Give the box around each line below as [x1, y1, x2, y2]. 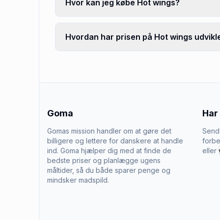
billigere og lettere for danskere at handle [47, 137, 183, 145]
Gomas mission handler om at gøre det [47, 127, 171, 135]
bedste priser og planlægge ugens [47, 156, 161, 165]
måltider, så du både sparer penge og [47, 166, 170, 174]
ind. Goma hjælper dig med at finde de [47, 146, 171, 155]
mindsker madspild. [47, 176, 109, 184]
